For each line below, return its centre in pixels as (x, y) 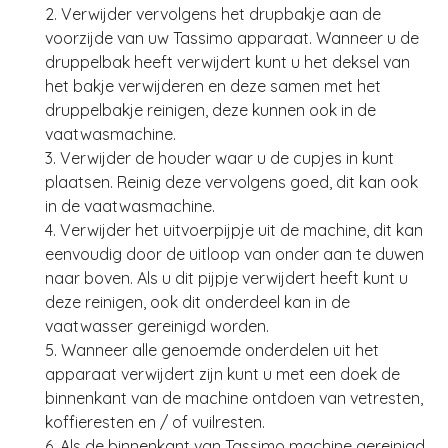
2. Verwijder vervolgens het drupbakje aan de (213, 14)
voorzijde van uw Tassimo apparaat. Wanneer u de (232, 38)
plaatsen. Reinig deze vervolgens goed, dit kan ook (231, 182)
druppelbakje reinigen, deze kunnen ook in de (210, 110)
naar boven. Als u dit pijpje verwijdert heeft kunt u (226, 278)
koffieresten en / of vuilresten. (155, 422)
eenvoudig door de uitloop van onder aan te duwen (234, 254)
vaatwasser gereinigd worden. (157, 326)
